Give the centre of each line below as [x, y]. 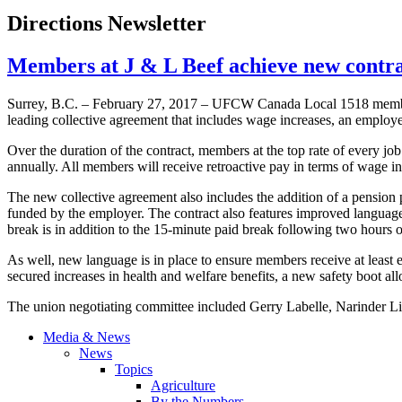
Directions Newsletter [107, 24]
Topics [134, 370]
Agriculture [183, 386]
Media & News [87, 337]
